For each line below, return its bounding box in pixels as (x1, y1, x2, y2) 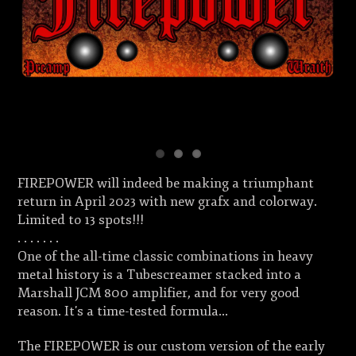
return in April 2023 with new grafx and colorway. (17, 193, 318, 211)
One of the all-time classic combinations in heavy (17, 248, 314, 265)
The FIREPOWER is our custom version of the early (17, 337, 326, 354)
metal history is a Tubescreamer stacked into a (17, 266, 302, 284)
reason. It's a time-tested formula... (17, 303, 229, 320)
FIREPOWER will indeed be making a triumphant (17, 175, 315, 192)
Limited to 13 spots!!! (17, 211, 145, 229)
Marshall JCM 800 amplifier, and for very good (17, 284, 300, 302)
